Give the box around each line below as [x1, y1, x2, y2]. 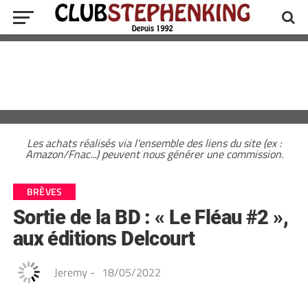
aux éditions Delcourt [12, 227, 195, 250]
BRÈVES [26, 184, 63, 199]
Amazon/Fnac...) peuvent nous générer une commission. [25, 146, 283, 162]
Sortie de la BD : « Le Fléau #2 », [12, 206, 289, 229]
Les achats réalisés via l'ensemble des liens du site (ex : [27, 135, 281, 151]
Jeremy [54, 264, 87, 280]
